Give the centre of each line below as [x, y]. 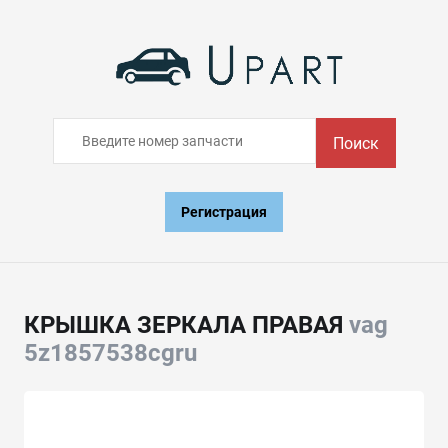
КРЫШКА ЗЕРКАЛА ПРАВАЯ [186, 325]
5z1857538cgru [110, 353]
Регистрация [224, 212]
